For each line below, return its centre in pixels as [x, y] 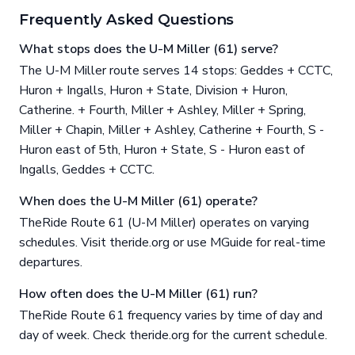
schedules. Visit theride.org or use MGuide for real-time [172, 243]
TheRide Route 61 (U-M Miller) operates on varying [164, 223]
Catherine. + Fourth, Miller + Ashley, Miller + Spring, [162, 111]
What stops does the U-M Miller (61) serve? [149, 50]
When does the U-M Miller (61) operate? [138, 202]
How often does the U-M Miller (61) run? [138, 294]
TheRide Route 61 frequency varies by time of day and [171, 316]
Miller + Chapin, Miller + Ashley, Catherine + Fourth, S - [172, 130]
